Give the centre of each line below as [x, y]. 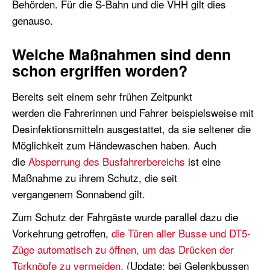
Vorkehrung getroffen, [62, 233]
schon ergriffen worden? [100, 70]
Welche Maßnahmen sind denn [121, 54]
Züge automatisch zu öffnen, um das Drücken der [123, 249]
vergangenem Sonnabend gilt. [79, 193]
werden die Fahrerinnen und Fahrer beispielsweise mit [133, 112]
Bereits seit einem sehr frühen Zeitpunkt [102, 96]
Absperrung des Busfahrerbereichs [107, 161]
